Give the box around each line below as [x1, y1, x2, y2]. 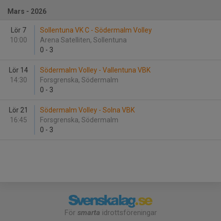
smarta [77, 208, 100, 218]
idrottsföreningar [100, 208, 157, 218]
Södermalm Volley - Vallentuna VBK [40, 66, 150, 74]
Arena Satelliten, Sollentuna [40, 36, 128, 44]
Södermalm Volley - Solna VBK [40, 106, 135, 114]
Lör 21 [8, 106, 28, 114]
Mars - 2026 [7, 7, 46, 15]
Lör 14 [8, 66, 28, 74]
